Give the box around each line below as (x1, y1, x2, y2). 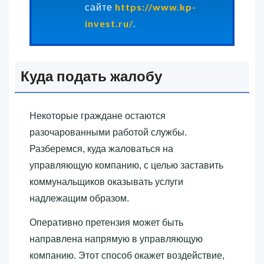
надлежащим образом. (29, 193, 129, 204)
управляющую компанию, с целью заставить (29, 160, 223, 171)
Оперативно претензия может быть (29, 217, 183, 228)
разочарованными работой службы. (29, 127, 187, 138)
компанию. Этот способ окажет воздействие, (29, 250, 225, 261)
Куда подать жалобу (21, 67, 162, 87)
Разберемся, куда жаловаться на (29, 144, 173, 154)
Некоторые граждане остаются (29, 111, 166, 121)
